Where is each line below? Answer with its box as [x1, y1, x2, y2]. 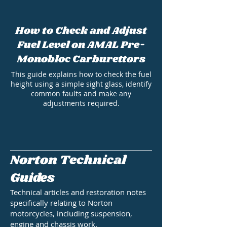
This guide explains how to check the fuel [11, 69, 152, 80]
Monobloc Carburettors [17, 52, 145, 67]
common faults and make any [31, 89, 131, 99]
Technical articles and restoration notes [10, 187, 146, 198]
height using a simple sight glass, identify [11, 79, 152, 89]
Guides [10, 169, 55, 188]
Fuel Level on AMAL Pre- [17, 37, 145, 53]
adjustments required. [43, 98, 120, 108]
